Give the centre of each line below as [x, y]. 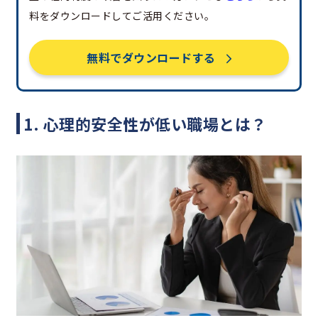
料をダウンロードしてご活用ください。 [122, 15]
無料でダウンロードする [151, 57]
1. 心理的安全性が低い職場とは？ [145, 123]
